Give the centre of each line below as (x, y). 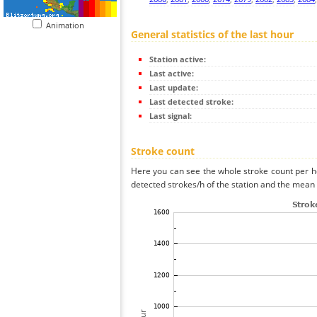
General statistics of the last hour (212, 35)
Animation (68, 25)
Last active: (172, 74)
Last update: (174, 88)
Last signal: (171, 116)
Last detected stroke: (191, 102)
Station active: (178, 59)
